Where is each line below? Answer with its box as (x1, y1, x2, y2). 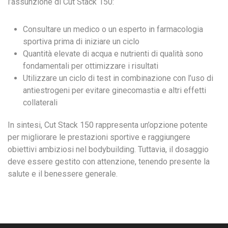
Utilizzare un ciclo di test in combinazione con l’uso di (23, 73, 213, 83)
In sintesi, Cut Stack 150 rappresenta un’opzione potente (8, 120, 208, 130)
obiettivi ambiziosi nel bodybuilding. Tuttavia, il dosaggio (8, 145, 209, 154)
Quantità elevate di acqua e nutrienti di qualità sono (23, 49, 203, 59)
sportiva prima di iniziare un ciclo (23, 37, 139, 46)
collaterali (23, 98, 58, 107)
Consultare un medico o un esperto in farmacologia (23, 24, 203, 34)
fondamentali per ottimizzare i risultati (23, 61, 158, 71)
